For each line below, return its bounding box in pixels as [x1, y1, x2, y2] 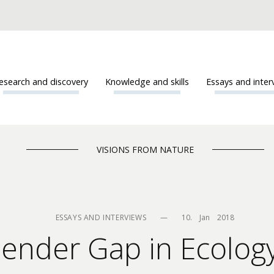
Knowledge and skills [105, 76, 190, 87]
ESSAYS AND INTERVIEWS [55, 212, 147, 223]
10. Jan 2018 [182, 212, 235, 223]
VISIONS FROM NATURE [96, 144, 194, 155]
